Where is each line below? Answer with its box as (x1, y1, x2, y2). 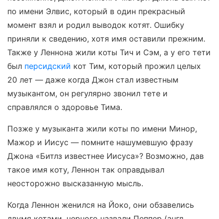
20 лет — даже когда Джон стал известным (7, 75, 178, 85)
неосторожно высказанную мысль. (7, 178, 143, 189)
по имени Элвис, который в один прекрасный (7, 6, 185, 17)
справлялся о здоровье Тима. (7, 102, 122, 112)
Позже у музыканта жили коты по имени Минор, (7, 124, 197, 134)
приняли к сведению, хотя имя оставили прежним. (7, 34, 205, 44)
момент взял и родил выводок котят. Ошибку (7, 20, 184, 30)
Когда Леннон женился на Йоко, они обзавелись (7, 200, 194, 210)
